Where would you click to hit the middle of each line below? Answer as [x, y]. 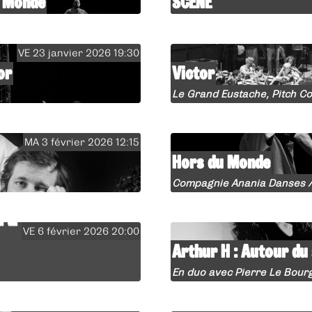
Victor [194, 73]
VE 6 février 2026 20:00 [81, 231]
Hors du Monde [221, 162]
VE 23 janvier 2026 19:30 [79, 53]
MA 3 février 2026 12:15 [82, 142]
